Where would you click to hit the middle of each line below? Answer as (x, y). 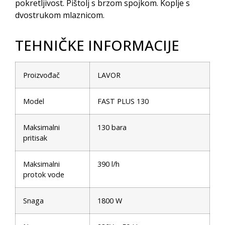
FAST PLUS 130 (123, 101)
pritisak (35, 138)
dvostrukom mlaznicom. (60, 15)
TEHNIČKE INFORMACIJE (97, 45)
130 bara (112, 127)
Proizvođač (41, 75)
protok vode (44, 175)
